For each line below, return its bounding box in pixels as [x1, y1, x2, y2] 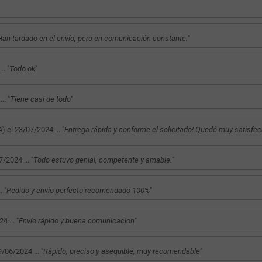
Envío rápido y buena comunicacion [18, 216, 135, 225]
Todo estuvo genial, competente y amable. [33, 155, 172, 164]
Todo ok [9, 64, 35, 73]
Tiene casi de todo [9, 94, 71, 104]
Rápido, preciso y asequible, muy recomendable [43, 246, 200, 256]
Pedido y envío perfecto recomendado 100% [6, 185, 150, 195]
